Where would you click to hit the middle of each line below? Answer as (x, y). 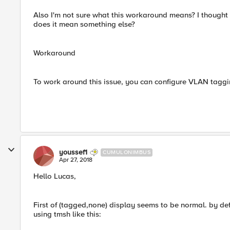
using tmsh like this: (67, 214)
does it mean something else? (84, 24)
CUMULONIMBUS (127, 152)
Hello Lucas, (55, 176)
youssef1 (73, 152)
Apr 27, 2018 (76, 160)
